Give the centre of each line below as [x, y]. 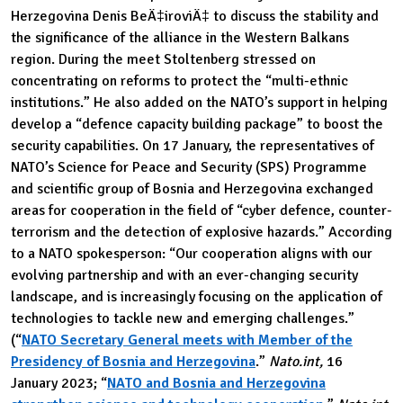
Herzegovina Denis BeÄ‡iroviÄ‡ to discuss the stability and [195, 16]
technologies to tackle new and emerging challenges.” [183, 318]
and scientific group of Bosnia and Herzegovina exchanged [192, 188]
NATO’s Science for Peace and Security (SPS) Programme [189, 167]
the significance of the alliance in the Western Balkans [180, 37]
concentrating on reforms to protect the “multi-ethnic [179, 81]
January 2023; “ [59, 383]
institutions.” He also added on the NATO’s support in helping [199, 102]
